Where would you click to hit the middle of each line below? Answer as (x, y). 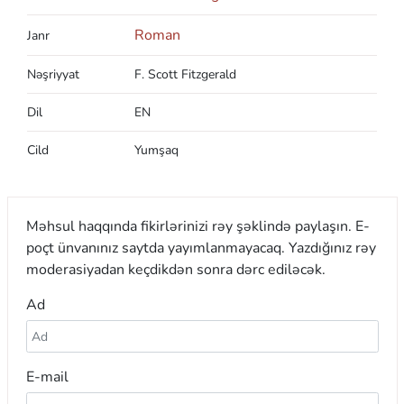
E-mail (47, 376)
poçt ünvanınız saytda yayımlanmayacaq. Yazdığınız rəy (201, 248)
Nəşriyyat (53, 74)
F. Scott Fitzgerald (185, 74)
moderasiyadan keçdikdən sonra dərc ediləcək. (175, 269)
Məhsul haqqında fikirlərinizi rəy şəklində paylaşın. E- (197, 226)
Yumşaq (156, 150)
